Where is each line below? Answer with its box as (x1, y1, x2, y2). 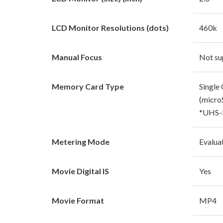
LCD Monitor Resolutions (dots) (52, 22, 169, 32)
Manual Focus (52, 52, 102, 62)
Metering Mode (52, 136, 110, 146)
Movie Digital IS (52, 166, 109, 176)
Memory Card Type (52, 81, 124, 91)
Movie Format (52, 195, 104, 205)
